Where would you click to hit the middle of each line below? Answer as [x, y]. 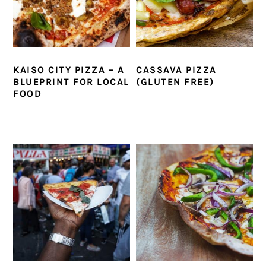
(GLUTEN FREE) [175, 82]
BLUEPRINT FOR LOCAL [71, 82]
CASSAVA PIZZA [176, 70]
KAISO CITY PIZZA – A [69, 70]
